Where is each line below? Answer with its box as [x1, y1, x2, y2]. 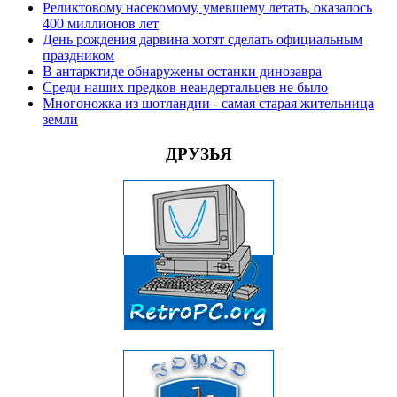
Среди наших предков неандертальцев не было [43, 79, 328, 95]
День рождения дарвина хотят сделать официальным [43, 31, 362, 47]
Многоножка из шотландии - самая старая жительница [43, 95, 374, 111]
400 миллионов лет [43, 15, 159, 31]
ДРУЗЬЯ [165, 144, 232, 163]
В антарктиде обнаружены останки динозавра [43, 63, 322, 79]
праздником [43, 47, 114, 63]
